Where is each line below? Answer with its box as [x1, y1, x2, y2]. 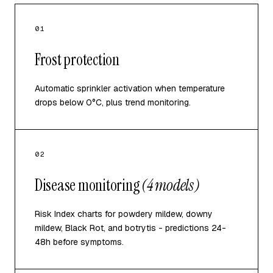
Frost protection [35, 49, 119, 70]
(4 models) [141, 175, 200, 196]
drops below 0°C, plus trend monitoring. [35, 97, 191, 108]
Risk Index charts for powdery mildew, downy [35, 208, 213, 219]
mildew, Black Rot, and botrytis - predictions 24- [35, 222, 226, 233]
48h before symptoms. [35, 236, 124, 247]
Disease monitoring [35, 175, 142, 196]
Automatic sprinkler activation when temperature [35, 83, 225, 94]
